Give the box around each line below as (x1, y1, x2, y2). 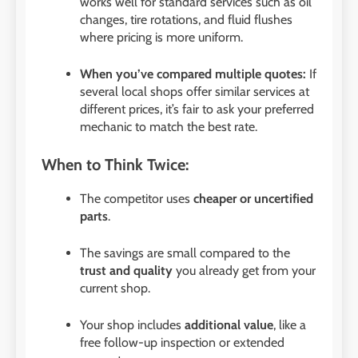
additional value (185, 317, 273, 333)
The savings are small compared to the (80, 245, 290, 261)
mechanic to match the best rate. (80, 119, 257, 135)
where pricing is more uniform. (80, 30, 243, 46)
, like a (273, 317, 306, 333)
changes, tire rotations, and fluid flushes (80, 12, 292, 28)
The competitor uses (80, 191, 193, 207)
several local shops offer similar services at (80, 84, 309, 100)
